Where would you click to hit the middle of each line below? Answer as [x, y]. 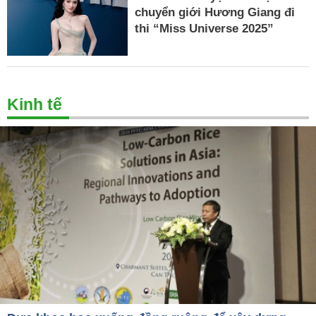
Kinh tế [35, 105]
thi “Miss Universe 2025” [205, 28]
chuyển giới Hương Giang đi [215, 12]
